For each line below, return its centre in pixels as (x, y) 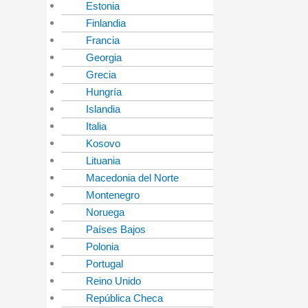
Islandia (103, 109)
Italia (96, 126)
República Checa (124, 298)
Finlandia (106, 23)
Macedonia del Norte (132, 178)
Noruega (105, 212)
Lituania (103, 161)
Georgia (104, 58)
